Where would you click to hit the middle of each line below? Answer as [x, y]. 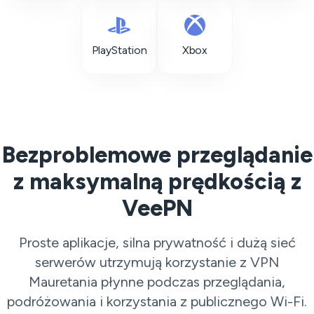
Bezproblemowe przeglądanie [157, 155]
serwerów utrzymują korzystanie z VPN [157, 262]
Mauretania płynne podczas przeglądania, [157, 282]
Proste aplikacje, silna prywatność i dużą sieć [157, 243]
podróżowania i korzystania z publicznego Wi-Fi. [157, 301]
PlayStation [119, 50]
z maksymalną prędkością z [157, 182]
